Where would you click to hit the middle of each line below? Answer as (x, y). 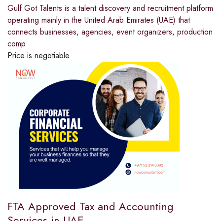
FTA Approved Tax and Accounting (91, 206)
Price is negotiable (38, 56)
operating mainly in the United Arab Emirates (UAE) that (99, 20)
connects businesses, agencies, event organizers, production (110, 32)
